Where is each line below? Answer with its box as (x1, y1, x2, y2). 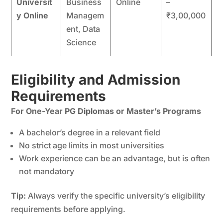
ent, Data (66, 23, 100, 34)
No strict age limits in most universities (19, 140, 165, 150)
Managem (66, 10, 104, 20)
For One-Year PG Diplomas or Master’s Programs (11, 106, 202, 116)
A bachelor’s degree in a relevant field (19, 127, 161, 137)
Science (66, 37, 96, 47)
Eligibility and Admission (11, 71, 181, 88)
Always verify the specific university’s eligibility (26, 190, 206, 201)
